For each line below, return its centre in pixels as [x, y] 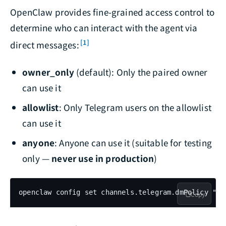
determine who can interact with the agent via [104, 27]
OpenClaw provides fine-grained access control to [112, 12]
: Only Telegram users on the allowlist [135, 107]
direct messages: [45, 44]
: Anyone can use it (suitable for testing [133, 143]
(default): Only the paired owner [141, 72]
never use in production [103, 158]
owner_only [48, 72]
